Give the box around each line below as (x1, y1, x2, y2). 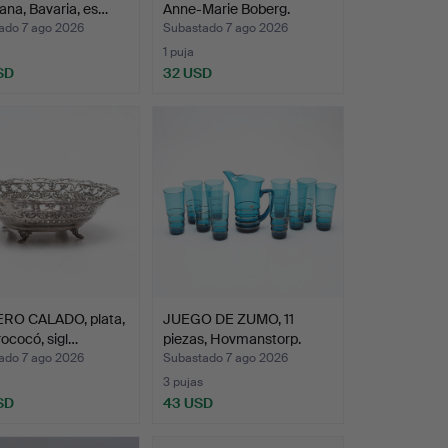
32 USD (162, 63, 212, 82)
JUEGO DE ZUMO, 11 (162, 309, 294, 328)
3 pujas (162, 373, 203, 390)
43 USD (162, 393, 213, 412)
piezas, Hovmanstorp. (162, 329, 301, 348)
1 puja (162, 43, 194, 60)
